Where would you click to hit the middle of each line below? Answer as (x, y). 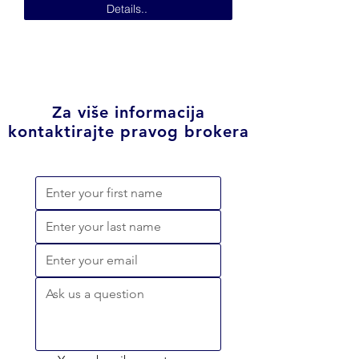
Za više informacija (129, 112)
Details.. (127, 9)
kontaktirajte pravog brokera (129, 131)
